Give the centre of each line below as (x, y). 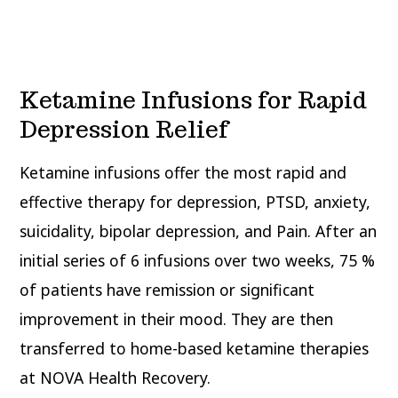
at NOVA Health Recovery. (115, 378)
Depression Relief (124, 130)
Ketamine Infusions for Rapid (194, 100)
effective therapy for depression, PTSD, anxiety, (195, 202)
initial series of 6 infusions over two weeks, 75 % (198, 261)
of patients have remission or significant (167, 290)
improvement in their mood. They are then (177, 319)
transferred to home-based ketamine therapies (195, 349)
